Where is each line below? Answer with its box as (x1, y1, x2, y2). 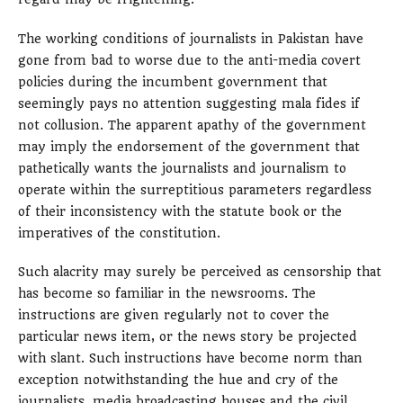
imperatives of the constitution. (18, 225, 220, 240)
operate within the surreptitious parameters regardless (18, 182, 372, 197)
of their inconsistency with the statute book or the (18, 203, 342, 219)
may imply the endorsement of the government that (18, 139, 360, 154)
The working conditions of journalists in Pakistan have (18, 31, 363, 46)
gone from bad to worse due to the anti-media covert (18, 52, 361, 67)
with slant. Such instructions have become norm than (18, 351, 363, 366)
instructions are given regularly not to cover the (18, 308, 329, 323)
